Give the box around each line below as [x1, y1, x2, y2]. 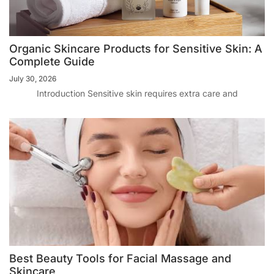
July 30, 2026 [9, 73, 56, 83]
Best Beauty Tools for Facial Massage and [9, 251, 231, 265]
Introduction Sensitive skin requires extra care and [36, 87, 238, 98]
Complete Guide [9, 54, 95, 68]
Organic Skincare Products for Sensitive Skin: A [9, 42, 262, 55]
